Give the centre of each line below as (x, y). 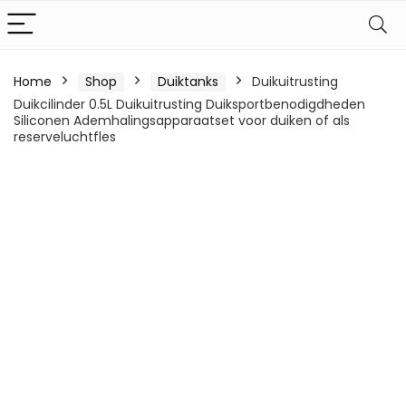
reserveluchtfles (65, 137)
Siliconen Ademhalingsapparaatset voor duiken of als (182, 121)
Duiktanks (188, 82)
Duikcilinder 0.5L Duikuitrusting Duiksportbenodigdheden (189, 104)
